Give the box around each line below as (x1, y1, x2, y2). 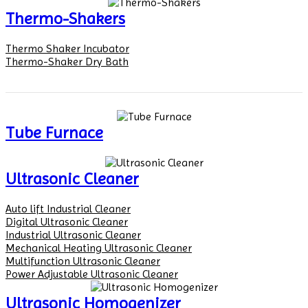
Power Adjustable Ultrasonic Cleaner (5, 267, 178, 281)
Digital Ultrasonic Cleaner (5, 215, 128, 229)
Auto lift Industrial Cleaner (5, 202, 131, 216)
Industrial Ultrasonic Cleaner (5, 228, 141, 242)
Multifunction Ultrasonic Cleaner (5, 254, 160, 268)
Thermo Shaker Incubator (5, 42, 129, 56)
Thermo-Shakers (5, 9, 125, 29)
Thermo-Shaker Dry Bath (5, 55, 129, 69)
